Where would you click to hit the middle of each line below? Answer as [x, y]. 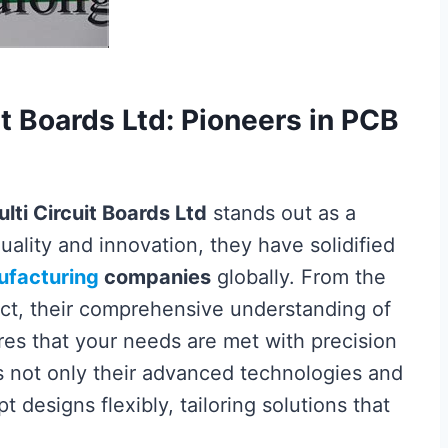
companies [155, 277]
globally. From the [298, 277]
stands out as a [281, 213]
